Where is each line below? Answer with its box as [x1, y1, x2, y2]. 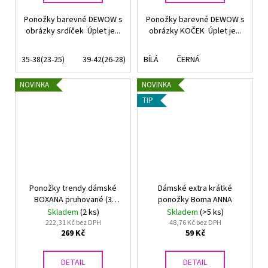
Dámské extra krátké [158, 182, 232, 194]
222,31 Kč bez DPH [45, 217, 101, 228]
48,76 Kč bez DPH [169, 217, 221, 228]
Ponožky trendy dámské [29, 182, 117, 194]
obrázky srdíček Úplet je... [26, 25, 120, 38]
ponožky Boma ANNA [158, 193, 232, 206]
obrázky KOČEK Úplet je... [149, 25, 241, 38]
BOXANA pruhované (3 [34, 193, 112, 206]
